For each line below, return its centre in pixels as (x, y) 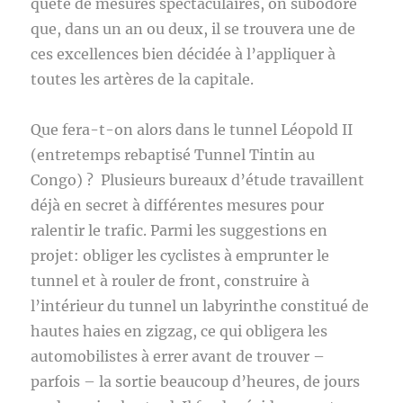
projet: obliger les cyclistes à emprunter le (180, 255)
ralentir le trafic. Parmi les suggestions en (179, 230)
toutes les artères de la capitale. (144, 79)
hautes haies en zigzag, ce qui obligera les (179, 331)
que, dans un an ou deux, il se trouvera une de (193, 29)
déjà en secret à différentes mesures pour (178, 205)
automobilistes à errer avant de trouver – (178, 356)
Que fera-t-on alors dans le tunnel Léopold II (192, 130)
